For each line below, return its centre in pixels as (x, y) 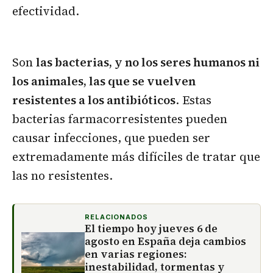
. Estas (193, 100)
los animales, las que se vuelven (104, 81)
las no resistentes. (62, 176)
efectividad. (46, 11)
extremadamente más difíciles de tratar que (136, 157)
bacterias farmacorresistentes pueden (120, 119)
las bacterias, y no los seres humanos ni (148, 62)
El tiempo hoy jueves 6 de (151, 229)
